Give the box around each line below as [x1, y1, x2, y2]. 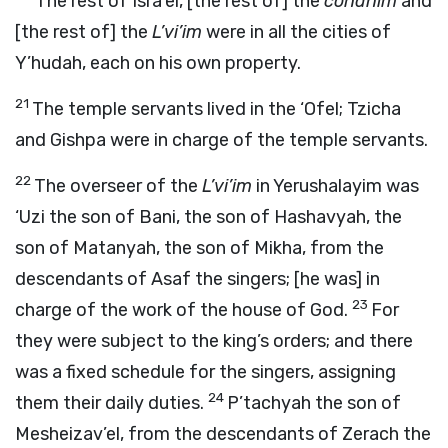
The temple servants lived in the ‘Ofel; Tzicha [32, 98, 401, 120]
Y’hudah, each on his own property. [15, 52, 301, 74]
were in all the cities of [202, 21, 391, 43]
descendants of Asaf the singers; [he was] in [15, 268, 380, 290]
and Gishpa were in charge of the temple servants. [15, 129, 428, 151]
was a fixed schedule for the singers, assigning [15, 361, 396, 383]
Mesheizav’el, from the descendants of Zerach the [15, 423, 431, 445]
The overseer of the [34, 175, 202, 197]
